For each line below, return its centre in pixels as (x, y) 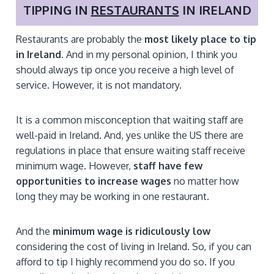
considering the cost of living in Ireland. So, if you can (134, 247)
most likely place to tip (200, 39)
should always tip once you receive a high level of (125, 70)
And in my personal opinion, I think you (152, 55)
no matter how (205, 181)
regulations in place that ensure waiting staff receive (131, 151)
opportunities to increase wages (94, 181)
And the (34, 231)
